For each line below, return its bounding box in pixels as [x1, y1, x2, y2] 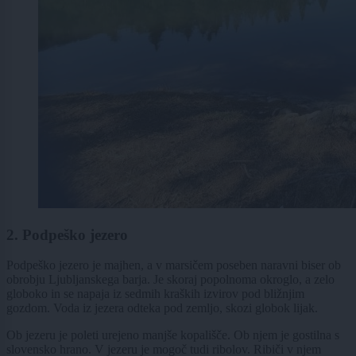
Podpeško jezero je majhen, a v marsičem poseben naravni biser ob [6, 258, 341, 273]
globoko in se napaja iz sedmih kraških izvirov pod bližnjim [6, 287, 304, 301]
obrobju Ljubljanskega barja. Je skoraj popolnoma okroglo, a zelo [6, 273, 335, 287]
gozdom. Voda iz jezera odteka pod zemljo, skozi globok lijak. [6, 301, 318, 315]
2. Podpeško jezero [6, 226, 128, 243]
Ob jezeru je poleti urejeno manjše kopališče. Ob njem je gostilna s [6, 328, 339, 342]
